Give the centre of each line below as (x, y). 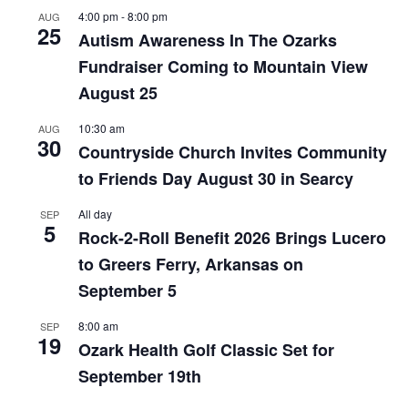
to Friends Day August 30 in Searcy (216, 179)
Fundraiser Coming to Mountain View (224, 67)
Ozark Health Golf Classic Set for (207, 350)
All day (96, 214)
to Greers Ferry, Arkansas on (191, 265)
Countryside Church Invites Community (233, 153)
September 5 (128, 291)
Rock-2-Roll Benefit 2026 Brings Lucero (233, 238)
